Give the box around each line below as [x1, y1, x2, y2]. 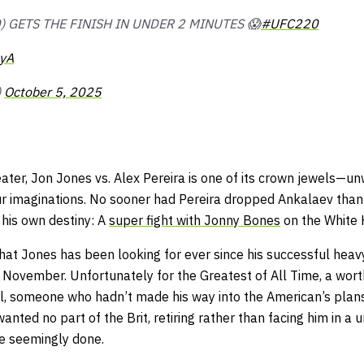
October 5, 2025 [4, 84, 102, 101]
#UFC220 [261, 15, 318, 32]
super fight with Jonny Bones [109, 212, 280, 229]
